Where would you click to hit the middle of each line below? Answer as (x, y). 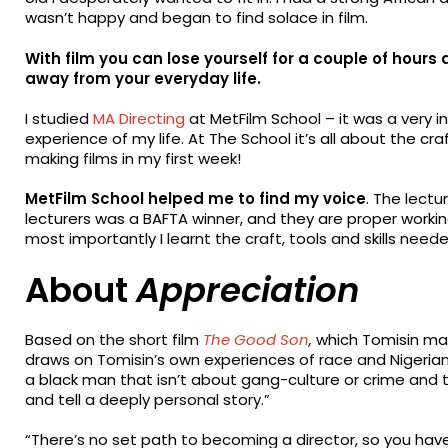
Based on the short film (114, 340)
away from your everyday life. (143, 78)
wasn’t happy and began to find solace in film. (197, 18)
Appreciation (248, 289)
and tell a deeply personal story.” (148, 400)
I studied (59, 118)
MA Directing (139, 118)
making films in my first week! (133, 158)
